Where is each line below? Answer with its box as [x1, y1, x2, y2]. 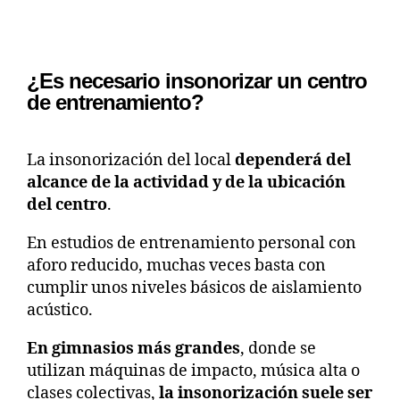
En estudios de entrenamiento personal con [27, 232, 356, 254]
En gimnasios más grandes [27, 337, 240, 359]
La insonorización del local [27, 149, 235, 171]
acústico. [27, 299, 93, 321]
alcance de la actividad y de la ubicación [27, 171, 346, 193]
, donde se [240, 337, 316, 359]
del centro [27, 194, 107, 215]
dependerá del [235, 149, 351, 171]
